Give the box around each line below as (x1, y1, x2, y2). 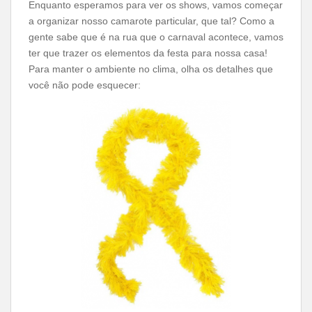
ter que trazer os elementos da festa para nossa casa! (29, 47, 267, 58)
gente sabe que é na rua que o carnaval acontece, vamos (29, 31, 283, 42)
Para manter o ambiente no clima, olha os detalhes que (29, 63, 273, 75)
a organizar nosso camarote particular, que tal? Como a (29, 15, 274, 26)
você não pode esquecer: (29, 79, 141, 91)
